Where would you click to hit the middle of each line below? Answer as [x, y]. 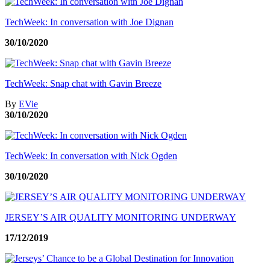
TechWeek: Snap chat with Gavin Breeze [83, 83]
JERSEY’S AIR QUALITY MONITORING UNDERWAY [121, 217]
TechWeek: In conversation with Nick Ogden [91, 155]
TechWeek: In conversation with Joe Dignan [89, 22]
